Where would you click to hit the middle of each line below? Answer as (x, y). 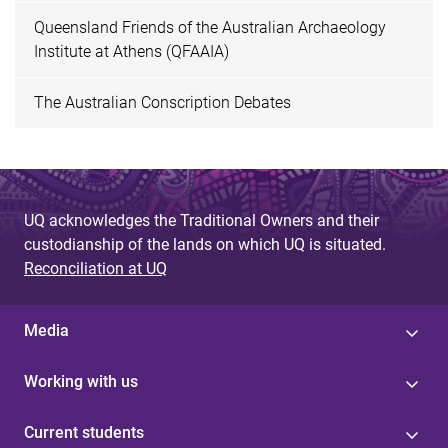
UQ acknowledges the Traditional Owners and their (201, 220)
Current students (84, 432)
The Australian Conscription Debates (163, 102)
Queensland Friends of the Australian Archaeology (210, 28)
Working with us (81, 381)
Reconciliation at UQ (95, 268)
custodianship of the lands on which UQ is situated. (205, 244)
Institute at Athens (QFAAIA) (132, 52)
